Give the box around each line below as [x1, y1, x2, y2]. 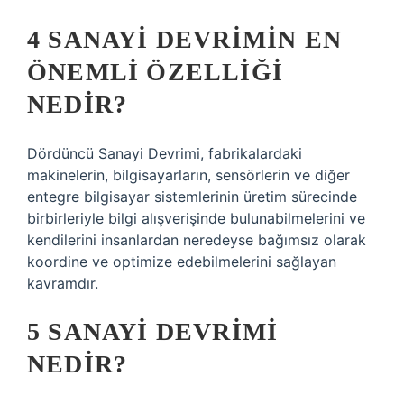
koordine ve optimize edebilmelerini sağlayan [27, 252, 336, 271]
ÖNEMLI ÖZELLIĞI [27, 58, 283, 86]
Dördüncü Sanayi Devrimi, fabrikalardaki [27, 144, 302, 162]
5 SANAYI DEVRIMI [27, 317, 279, 345]
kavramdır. [27, 274, 98, 292]
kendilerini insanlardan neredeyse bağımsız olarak [27, 231, 366, 249]
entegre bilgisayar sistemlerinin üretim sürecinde [27, 188, 357, 206]
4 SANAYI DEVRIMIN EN [27, 25, 343, 53]
